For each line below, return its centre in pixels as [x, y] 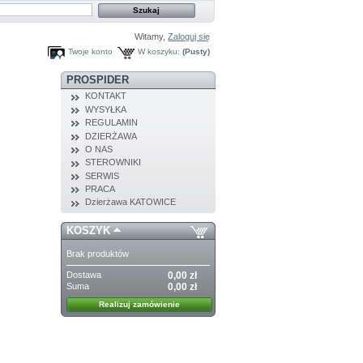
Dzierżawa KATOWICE [130, 202]
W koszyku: [159, 52]
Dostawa [84, 274]
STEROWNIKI [113, 162]
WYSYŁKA [105, 109]
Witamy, [152, 36]
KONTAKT [105, 96]
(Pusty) [196, 52]
